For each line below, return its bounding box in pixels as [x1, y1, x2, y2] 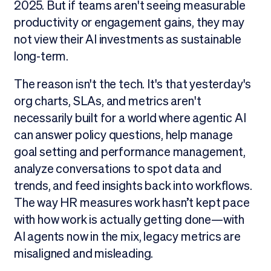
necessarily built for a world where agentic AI [13, 111, 246, 125]
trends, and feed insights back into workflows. [13, 179, 252, 193]
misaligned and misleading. [13, 247, 154, 261]
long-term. [13, 50, 69, 64]
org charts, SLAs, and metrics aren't [13, 94, 201, 108]
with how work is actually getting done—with [13, 213, 245, 227]
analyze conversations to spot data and [13, 162, 221, 176]
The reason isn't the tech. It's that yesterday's [13, 77, 252, 91]
